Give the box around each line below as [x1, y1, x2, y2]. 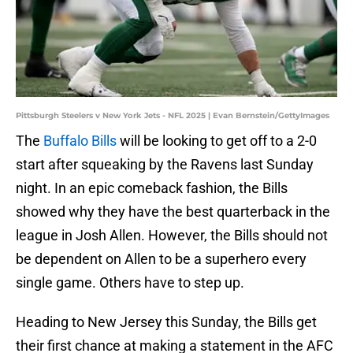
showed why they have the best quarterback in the [16, 203, 330, 221]
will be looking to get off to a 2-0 [117, 132, 317, 150]
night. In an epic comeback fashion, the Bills [16, 180, 288, 197]
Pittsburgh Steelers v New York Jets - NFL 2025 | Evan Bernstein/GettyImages [16, 110, 329, 121]
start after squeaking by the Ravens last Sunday [16, 156, 314, 173]
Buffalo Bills [43, 132, 117, 150]
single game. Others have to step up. [16, 274, 244, 292]
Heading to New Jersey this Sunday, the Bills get [16, 314, 317, 331]
